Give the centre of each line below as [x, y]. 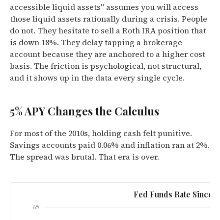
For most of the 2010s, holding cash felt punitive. [101, 133]
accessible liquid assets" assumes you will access [104, 7]
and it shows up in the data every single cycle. [97, 78]
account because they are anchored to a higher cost [108, 54]
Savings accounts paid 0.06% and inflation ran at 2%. [110, 145]
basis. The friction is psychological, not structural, [106, 66]
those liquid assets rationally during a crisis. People [109, 19]
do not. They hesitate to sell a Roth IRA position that [108, 30]
